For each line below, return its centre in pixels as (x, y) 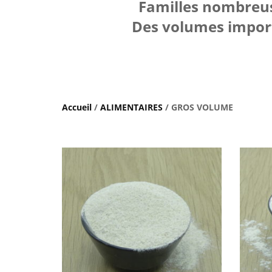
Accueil (77, 107)
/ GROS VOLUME (198, 107)
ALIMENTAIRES (131, 107)
